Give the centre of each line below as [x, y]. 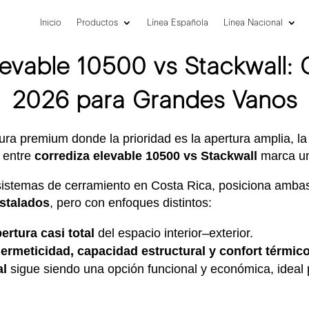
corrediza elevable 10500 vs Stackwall [146, 156]
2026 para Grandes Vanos [154, 99]
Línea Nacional [253, 22]
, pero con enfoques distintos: [130, 202]
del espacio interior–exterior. [173, 233]
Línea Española [178, 22]
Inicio [51, 22]
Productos [97, 22]
